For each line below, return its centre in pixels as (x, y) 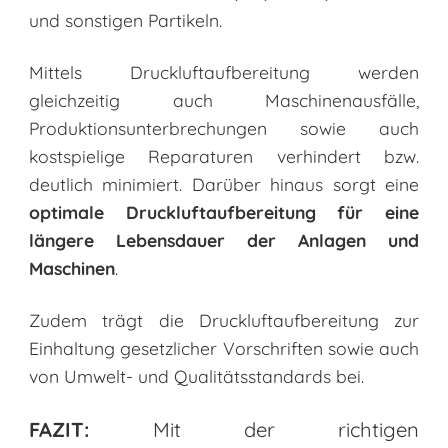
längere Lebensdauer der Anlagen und (224, 240)
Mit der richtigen (254, 430)
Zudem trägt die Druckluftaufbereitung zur (224, 320)
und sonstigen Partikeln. (125, 20)
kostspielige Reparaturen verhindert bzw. (224, 156)
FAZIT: (59, 430)
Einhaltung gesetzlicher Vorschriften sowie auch (224, 348)
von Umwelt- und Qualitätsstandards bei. (196, 376)
